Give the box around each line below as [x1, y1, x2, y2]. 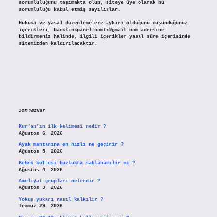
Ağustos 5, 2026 [18, 149, 62, 155]
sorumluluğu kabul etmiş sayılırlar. [18, 6, 121, 12]
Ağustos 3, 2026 [18, 185, 62, 191]
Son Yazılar [18, 107, 44, 114]
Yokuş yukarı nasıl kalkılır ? [18, 197, 103, 202]
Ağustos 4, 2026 [18, 167, 62, 172]
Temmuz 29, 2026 [18, 203, 62, 209]
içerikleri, [18, 27, 54, 32]
